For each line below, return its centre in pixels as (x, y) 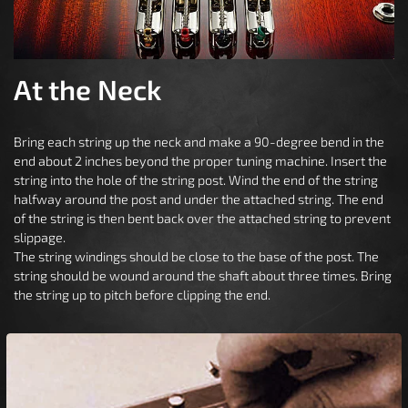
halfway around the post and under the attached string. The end (199, 199)
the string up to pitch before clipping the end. (142, 294)
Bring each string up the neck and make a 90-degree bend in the (199, 141)
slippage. (40, 237)
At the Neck (87, 88)
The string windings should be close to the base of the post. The (196, 256)
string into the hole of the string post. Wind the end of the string (196, 179)
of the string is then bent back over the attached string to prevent (202, 218)
